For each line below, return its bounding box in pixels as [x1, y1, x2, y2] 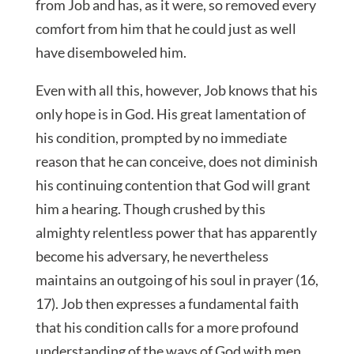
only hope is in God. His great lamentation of [35, 105, 306, 123]
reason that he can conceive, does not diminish [35, 153, 318, 171]
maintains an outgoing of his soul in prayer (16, [35, 271, 318, 289]
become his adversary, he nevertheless [35, 247, 269, 265]
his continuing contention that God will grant [35, 176, 311, 194]
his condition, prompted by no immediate [35, 129, 287, 147]
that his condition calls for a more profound [35, 318, 299, 337]
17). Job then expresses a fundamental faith [35, 295, 299, 313]
